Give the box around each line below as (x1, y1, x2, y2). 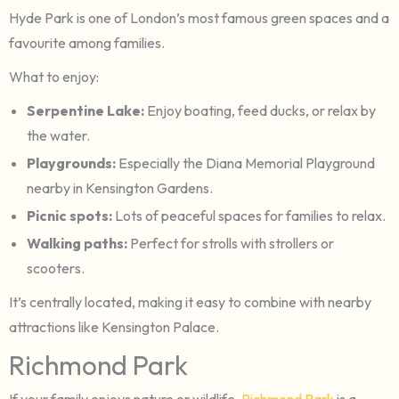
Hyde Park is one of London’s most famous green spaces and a (9, 8, 389, 27)
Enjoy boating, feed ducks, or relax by (144, 101, 376, 119)
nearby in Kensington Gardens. (27, 178, 213, 197)
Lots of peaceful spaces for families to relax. (115, 206, 386, 224)
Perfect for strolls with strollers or (130, 233, 334, 252)
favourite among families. (9, 33, 165, 52)
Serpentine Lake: (27, 101, 144, 119)
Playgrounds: (27, 153, 118, 172)
